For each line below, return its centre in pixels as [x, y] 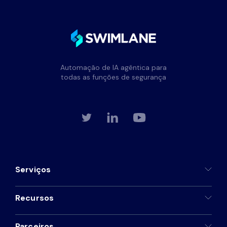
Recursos [35, 198]
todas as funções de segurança [113, 77]
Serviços [33, 169]
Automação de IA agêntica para [113, 67]
